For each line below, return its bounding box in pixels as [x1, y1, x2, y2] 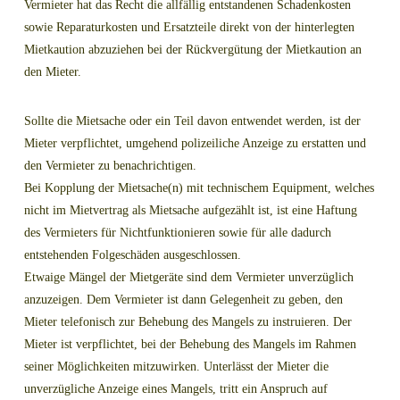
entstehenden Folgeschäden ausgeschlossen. [23, 247, 241, 262]
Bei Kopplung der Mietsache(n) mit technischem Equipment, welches [23, 180, 374, 195]
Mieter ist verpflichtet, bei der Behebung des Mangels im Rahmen [23, 337, 356, 351]
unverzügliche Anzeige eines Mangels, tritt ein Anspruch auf [23, 381, 328, 396]
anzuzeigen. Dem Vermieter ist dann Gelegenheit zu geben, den [23, 292, 343, 306]
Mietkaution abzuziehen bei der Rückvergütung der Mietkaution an [23, 42, 362, 56]
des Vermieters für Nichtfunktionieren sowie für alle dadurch [23, 225, 331, 239]
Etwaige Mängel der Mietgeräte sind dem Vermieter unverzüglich [23, 270, 354, 284]
